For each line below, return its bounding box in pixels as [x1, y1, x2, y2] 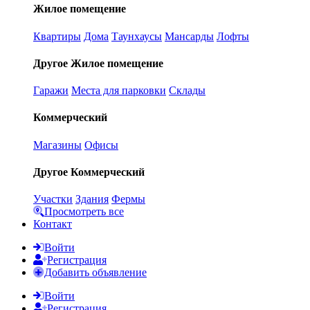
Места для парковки [71, 84, 166, 97]
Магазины [33, 138, 82, 151]
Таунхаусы [111, 30, 162, 42]
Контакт [33, 218, 72, 230]
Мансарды [165, 30, 214, 42]
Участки [33, 193, 73, 206]
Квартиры [33, 30, 81, 42]
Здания [75, 193, 109, 206]
